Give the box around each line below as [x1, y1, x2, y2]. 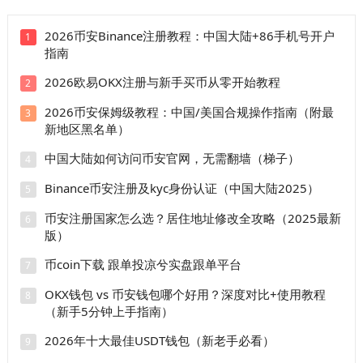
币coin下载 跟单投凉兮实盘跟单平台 [44, 255, 241, 272]
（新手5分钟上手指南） [44, 302, 173, 319]
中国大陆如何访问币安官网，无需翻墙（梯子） [44, 149, 300, 166]
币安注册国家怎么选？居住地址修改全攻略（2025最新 [44, 209, 341, 226]
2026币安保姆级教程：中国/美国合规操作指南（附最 [44, 103, 334, 120]
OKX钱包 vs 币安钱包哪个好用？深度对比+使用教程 [44, 285, 326, 302]
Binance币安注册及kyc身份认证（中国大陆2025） [44, 179, 319, 196]
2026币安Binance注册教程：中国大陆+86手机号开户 [44, 27, 335, 44]
